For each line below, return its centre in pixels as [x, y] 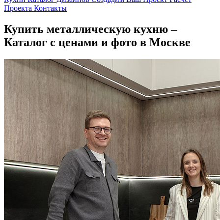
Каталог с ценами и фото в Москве [97, 42]
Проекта [19, 8]
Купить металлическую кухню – [90, 29]
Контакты [50, 8]
